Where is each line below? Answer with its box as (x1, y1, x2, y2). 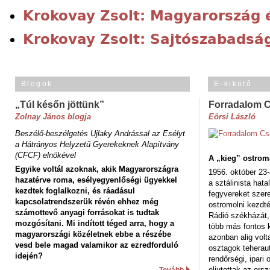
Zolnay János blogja (15, 111, 91, 121)
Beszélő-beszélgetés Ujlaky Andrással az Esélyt (15, 128, 185, 138)
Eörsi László (209, 111, 256, 121)
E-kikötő (214, 79, 253, 88)
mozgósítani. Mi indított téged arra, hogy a (15, 218, 174, 228)
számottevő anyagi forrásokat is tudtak (15, 207, 159, 217)
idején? (15, 251, 43, 260)
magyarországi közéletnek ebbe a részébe (15, 229, 171, 239)
